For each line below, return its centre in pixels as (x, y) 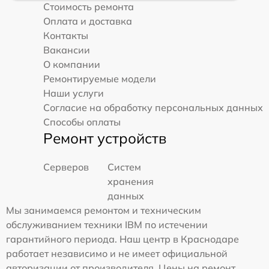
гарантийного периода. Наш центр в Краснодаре (122, 239)
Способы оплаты (82, 122)
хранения (131, 182)
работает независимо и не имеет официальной (117, 254)
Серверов (66, 167)
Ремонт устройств (105, 138)
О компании (72, 65)
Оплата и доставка (88, 21)
